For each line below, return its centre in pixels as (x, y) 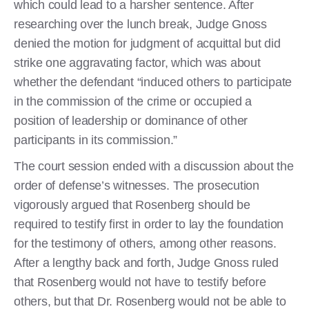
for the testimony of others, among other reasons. (145, 243)
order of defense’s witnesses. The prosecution (137, 185)
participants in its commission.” (96, 140)
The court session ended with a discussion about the (154, 166)
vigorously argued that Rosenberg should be (132, 205)
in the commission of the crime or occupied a (133, 101)
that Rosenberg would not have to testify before (140, 282)
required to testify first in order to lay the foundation (149, 224)
